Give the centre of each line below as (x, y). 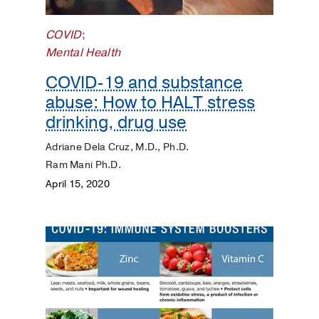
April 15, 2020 (78, 184)
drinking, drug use (116, 123)
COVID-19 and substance (144, 83)
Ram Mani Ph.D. (83, 164)
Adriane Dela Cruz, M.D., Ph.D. (117, 147)
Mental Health (83, 53)
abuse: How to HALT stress (150, 103)
